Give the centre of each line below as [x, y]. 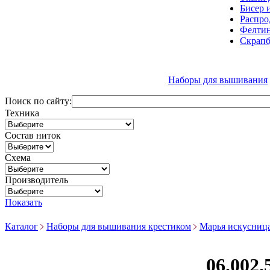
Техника [22, 113]
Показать [24, 202]
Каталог [21, 226]
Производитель [36, 180]
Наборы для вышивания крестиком [119, 226]
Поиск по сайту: [38, 101]
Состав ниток [33, 135]
